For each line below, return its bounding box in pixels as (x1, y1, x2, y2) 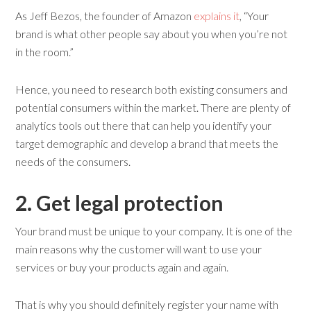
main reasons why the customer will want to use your (15, 242, 262, 256)
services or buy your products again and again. (15, 260, 229, 274)
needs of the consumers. (15, 155, 131, 169)
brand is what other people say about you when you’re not (15, 27, 288, 41)
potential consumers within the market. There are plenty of (15, 101, 292, 115)
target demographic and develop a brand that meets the (15, 137, 279, 151)
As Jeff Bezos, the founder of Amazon (15, 9, 194, 23)
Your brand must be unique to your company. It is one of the (15, 224, 293, 238)
